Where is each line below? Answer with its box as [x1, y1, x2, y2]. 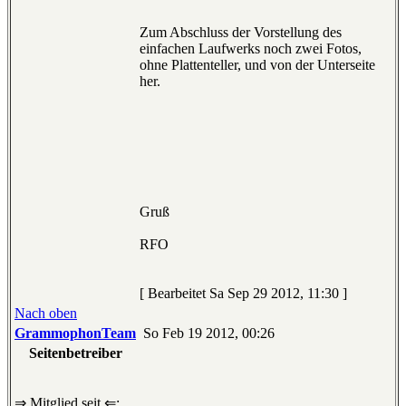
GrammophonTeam [14, 325, 136, 342]
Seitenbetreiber [28, 345, 122, 362]
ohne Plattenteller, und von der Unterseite [140, 57, 375, 73]
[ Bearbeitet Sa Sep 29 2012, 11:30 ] [140, 285, 347, 302]
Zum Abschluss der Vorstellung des [140, 24, 342, 41]
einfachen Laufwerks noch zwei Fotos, [140, 41, 362, 57]
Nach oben [14, 305, 77, 322]
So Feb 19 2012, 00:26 [140, 325, 275, 342]
